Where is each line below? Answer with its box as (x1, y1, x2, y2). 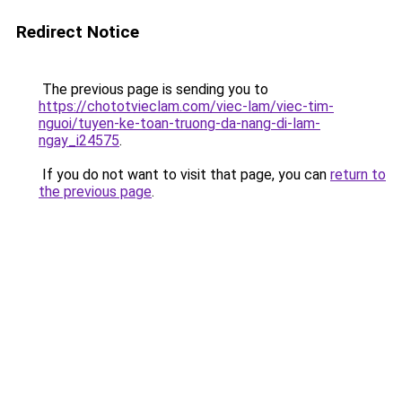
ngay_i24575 (39, 132, 119, 149)
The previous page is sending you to (39, 81, 268, 98)
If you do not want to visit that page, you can (39, 166, 330, 183)
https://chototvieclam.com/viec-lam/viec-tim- (39, 98, 334, 115)
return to (330, 166, 386, 183)
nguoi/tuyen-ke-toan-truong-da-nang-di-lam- (39, 115, 320, 132)
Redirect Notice (16, 22, 139, 42)
